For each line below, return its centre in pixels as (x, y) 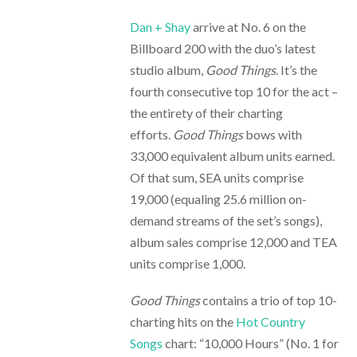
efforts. (151, 134)
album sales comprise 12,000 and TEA (233, 241)
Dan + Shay (160, 26)
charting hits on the (182, 321)
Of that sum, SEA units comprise (216, 177)
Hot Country (270, 321)
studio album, (167, 69)
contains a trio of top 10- (268, 300)
